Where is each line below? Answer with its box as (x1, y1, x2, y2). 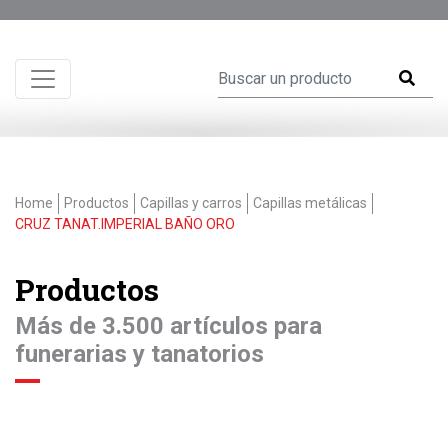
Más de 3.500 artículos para (15, 312, 322, 340)
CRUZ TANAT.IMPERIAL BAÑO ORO (15, 216, 235, 232)
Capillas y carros (140, 195, 242, 211)
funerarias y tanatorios (15, 340, 264, 368)
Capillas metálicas (253, 195, 367, 211)
